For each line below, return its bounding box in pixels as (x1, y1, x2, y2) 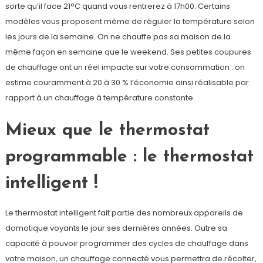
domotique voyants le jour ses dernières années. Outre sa (5, 222, 227, 234)
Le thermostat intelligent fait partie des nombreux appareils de (5, 207, 243, 218)
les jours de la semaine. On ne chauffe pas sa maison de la (5, 31, 231, 42)
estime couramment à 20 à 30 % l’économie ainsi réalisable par (5, 76, 249, 88)
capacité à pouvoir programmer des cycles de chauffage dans (5, 237, 248, 249)
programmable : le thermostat (5, 147, 254, 166)
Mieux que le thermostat (5, 121, 210, 140)
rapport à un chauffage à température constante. (5, 92, 195, 103)
